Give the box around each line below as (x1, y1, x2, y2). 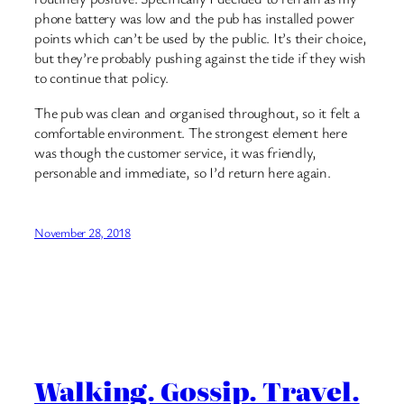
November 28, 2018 (34, 223, 131, 241)
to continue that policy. (34, 68, 170, 88)
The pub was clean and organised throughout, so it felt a (34, 102, 360, 123)
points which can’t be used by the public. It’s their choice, (34, 28, 367, 49)
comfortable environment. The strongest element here (34, 122, 347, 142)
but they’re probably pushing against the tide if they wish (34, 48, 367, 69)
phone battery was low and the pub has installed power (34, 8, 354, 29)
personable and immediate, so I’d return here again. (34, 161, 331, 182)
